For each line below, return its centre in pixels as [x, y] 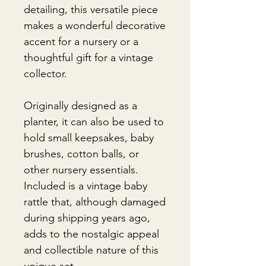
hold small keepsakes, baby [89, 138]
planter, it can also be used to [94, 122]
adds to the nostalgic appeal [91, 234]
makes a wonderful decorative [95, 26]
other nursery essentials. [81, 170]
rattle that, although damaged [95, 202]
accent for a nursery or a [81, 42]
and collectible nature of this [91, 250]
